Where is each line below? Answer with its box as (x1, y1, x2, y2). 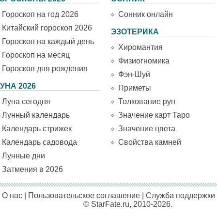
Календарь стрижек (2, 124, 72, 133)
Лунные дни (2, 152, 45, 160)
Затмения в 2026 (2, 165, 63, 173)
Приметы (118, 84, 151, 92)
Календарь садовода (2, 138, 77, 146)
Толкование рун (118, 97, 175, 106)
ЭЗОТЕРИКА (111, 28, 159, 36)
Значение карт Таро (118, 111, 190, 119)
